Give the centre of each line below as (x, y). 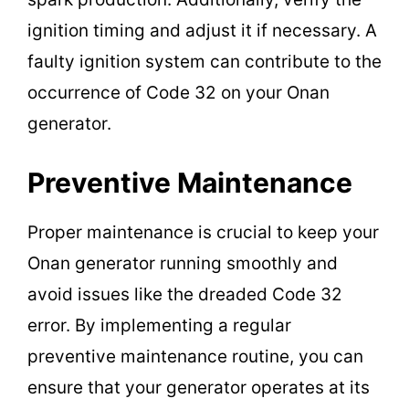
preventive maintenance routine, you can (195, 356)
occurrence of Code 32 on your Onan (178, 93)
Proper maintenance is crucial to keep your (203, 232)
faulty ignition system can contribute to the (204, 62)
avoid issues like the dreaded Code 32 (185, 294)
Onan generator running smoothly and (183, 263)
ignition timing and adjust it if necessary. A (202, 31)
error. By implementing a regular (159, 325)
